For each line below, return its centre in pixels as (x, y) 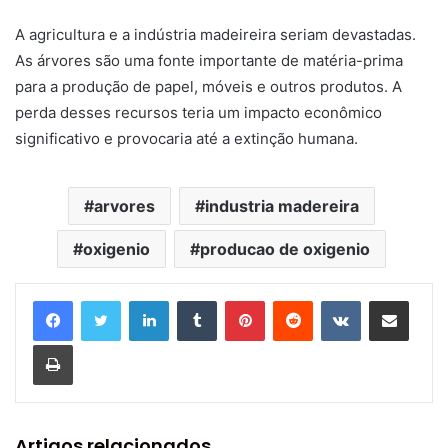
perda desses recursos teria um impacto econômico (198, 112)
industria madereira (282, 206)
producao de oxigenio (285, 249)
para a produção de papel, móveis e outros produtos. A (208, 86)
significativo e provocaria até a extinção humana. (186, 138)
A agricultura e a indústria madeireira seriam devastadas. (215, 34)
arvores (124, 206)
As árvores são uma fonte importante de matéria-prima (209, 60)
